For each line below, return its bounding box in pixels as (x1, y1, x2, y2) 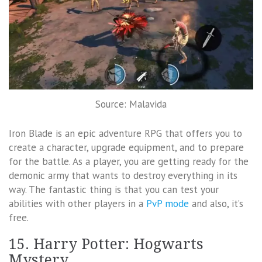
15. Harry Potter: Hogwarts (9, 235, 204, 253)
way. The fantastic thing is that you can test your (9, 182, 219, 196)
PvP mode (146, 196, 189, 210)
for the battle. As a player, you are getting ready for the (9, 154, 249, 168)
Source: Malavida (95, 98, 167, 111)
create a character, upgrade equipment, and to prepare (9, 140, 244, 154)
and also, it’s (189, 196, 243, 210)
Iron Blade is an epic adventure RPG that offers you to (9, 126, 242, 140)
